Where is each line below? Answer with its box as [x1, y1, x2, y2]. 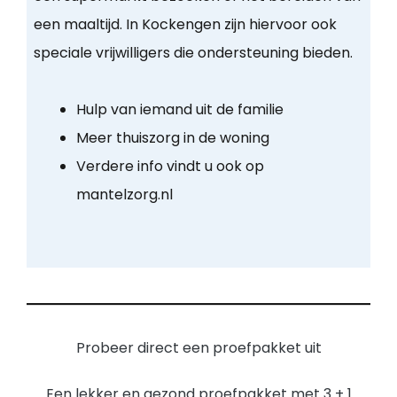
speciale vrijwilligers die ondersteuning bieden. [33, 43, 353, 64]
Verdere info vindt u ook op [75, 156, 264, 177]
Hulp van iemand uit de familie [75, 99, 284, 121]
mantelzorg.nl [75, 184, 173, 206]
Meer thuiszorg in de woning [75, 128, 269, 149]
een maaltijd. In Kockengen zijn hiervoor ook [33, 14, 337, 35]
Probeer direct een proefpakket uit [75, 338, 322, 359]
